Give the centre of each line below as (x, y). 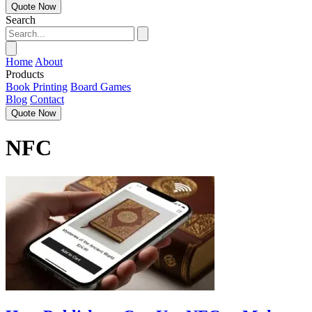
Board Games (101, 87)
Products (25, 74)
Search (21, 20)
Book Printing (37, 87)
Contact (47, 99)
